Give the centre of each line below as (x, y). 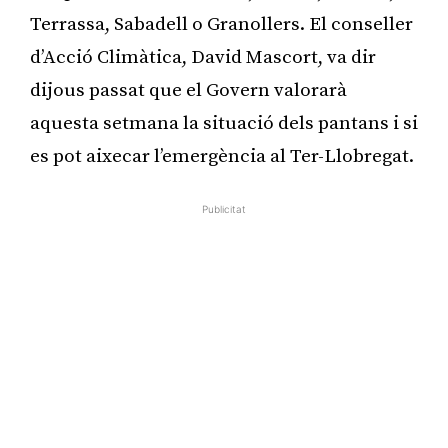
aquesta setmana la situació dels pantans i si (224, 123)
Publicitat (224, 208)
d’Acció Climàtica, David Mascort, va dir (203, 57)
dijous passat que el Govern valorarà (188, 90)
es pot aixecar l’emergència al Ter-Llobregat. (222, 156)
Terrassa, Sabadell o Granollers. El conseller (221, 24)
